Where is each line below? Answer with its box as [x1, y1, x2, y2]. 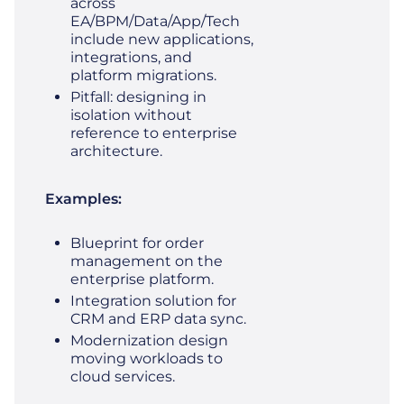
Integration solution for [70, 292, 236, 309]
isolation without [70, 106, 192, 124]
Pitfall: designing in [70, 88, 207, 106]
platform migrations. [70, 67, 216, 84]
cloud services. [70, 368, 175, 385]
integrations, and [70, 49, 192, 66]
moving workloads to [70, 350, 223, 367]
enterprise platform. [70, 271, 214, 288]
